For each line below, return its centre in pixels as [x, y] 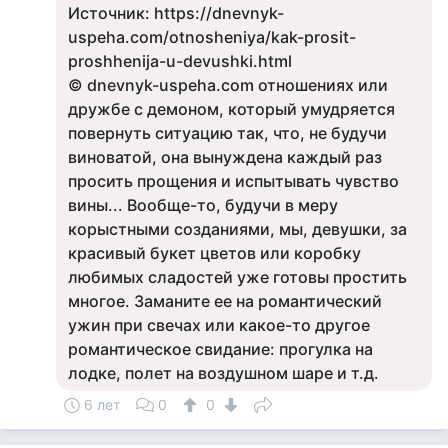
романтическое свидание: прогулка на [220, 349]
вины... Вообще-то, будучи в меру [203, 205]
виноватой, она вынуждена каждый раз [225, 157]
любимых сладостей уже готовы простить [237, 277]
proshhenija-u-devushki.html [180, 61]
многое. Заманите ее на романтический [225, 301]
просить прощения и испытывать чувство [233, 181]
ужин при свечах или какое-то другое [219, 325]
